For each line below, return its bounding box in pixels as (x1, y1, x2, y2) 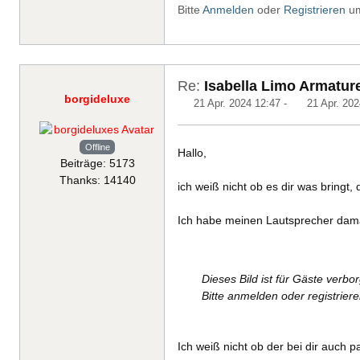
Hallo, (178, 146, 207, 160)
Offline (84, 141, 110, 152)
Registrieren (284, 3, 346, 17)
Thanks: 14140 (59, 173, 136, 186)
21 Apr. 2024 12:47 (194, 97, 281, 110)
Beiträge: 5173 (59, 156, 135, 170)
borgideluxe (64, 92, 130, 106)
